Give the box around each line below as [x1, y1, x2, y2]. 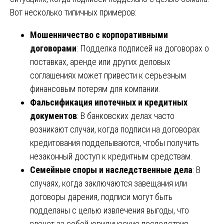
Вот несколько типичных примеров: [10, 6, 136, 17]
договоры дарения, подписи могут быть [30, 191, 172, 202]
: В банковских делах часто [77, 110, 174, 121]
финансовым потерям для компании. [30, 83, 160, 94]
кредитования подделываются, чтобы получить [30, 137, 199, 148]
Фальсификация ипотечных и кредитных [30, 96, 187, 107]
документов [30, 110, 77, 121]
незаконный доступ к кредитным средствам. [30, 150, 192, 161]
